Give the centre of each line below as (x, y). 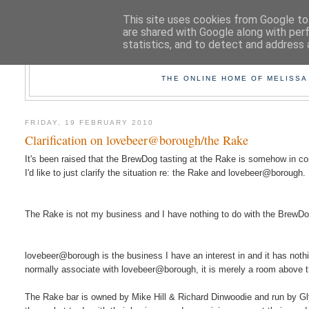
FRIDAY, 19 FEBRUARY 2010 (90, 122)
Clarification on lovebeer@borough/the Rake (137, 140)
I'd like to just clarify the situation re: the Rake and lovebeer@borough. (166, 173)
